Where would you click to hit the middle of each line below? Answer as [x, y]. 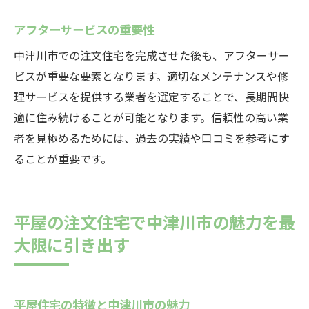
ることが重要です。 [63, 159]
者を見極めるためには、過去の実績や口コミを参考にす [152, 138]
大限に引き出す [72, 244]
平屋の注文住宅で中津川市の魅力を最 [154, 221]
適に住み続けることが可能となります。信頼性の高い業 [151, 117]
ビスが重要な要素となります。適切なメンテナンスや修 [151, 76]
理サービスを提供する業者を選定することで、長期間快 [151, 97]
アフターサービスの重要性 [84, 29]
